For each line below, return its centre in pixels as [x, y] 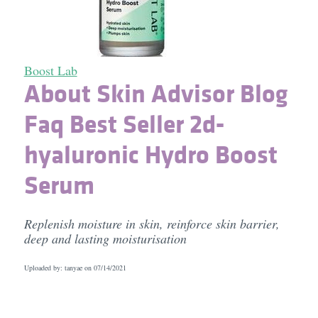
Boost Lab [50, 70]
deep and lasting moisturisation [105, 238]
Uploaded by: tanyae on [59, 268]
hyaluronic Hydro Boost [150, 154]
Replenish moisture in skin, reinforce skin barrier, [152, 224]
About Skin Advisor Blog [155, 93]
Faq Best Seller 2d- [124, 124]
